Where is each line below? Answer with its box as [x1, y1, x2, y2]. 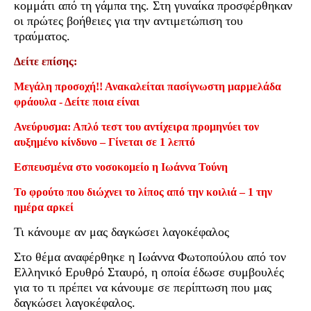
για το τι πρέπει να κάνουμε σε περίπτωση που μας [14, 280, 271, 294]
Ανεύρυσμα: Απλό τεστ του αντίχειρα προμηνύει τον [14, 120, 259, 133]
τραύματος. [14, 28, 70, 43]
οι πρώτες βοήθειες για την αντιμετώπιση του [14, 13, 243, 28]
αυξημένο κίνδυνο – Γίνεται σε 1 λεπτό [14, 135, 195, 148]
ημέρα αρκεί [14, 201, 74, 213]
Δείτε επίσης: [14, 55, 77, 67]
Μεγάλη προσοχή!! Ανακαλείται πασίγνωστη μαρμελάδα [14, 80, 281, 92]
